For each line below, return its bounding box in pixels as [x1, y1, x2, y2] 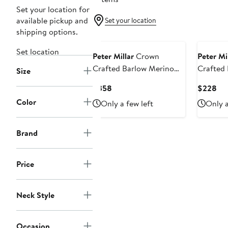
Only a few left [101, 98, 153, 109]
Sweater [93, 87, 121, 99]
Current [111, 82, 139, 94]
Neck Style [16, 189, 54, 201]
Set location [16, 46, 59, 58]
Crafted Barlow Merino [93, 63, 174, 74]
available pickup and [16, 15, 88, 26]
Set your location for [16, 4, 90, 15]
